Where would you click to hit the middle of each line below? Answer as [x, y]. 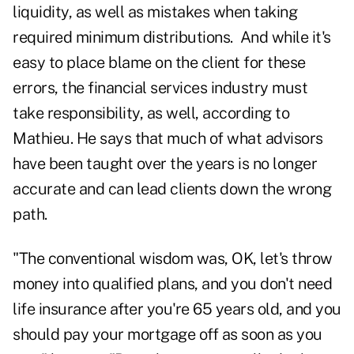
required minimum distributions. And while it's [172, 38]
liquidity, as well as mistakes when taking [155, 12]
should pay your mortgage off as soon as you [168, 335]
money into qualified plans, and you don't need [172, 284]
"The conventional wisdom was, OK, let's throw [173, 259]
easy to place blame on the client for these [159, 63]
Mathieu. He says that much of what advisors [168, 139]
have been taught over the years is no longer [165, 164]
